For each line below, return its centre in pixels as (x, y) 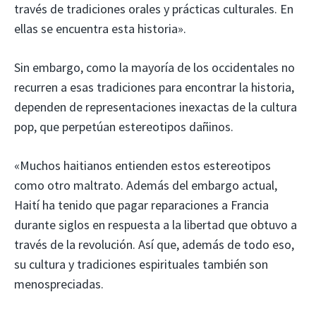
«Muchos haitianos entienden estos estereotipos (142, 165)
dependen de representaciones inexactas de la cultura (156, 107)
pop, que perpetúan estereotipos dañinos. (124, 126)
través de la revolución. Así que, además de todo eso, (154, 244)
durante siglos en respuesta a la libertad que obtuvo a (156, 224)
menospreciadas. (59, 284)
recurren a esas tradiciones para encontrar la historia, (154, 87)
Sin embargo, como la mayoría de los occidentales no (154, 67)
